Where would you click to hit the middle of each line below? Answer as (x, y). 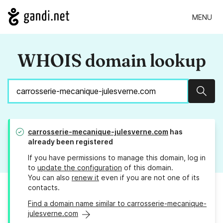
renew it (85, 178)
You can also (50, 178)
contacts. (44, 188)
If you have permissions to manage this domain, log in (117, 158)
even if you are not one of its (149, 178)
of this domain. (148, 168)
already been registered (70, 142)
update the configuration (80, 168)
